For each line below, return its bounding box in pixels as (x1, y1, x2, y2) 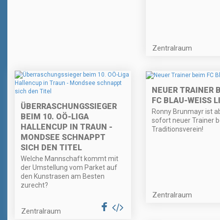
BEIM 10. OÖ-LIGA (21, 112, 89, 122)
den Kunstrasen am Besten (21, 172, 105, 181)
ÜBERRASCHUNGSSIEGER (21, 102, 117, 111)
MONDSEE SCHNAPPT (21, 133, 106, 142)
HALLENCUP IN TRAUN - (21, 122, 112, 132)
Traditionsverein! (151, 125, 203, 133)
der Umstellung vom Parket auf (21, 164, 117, 172)
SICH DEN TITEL (21, 143, 82, 153)
